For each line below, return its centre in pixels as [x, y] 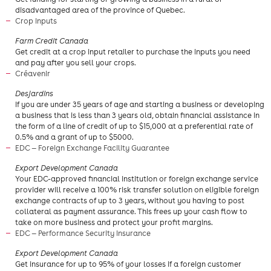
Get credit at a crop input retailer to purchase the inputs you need [133, 52]
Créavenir [34, 73]
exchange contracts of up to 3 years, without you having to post [130, 201]
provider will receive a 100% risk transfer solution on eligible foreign [137, 190]
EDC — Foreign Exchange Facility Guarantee [93, 148]
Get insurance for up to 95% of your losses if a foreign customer [128, 264]
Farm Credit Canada [52, 41]
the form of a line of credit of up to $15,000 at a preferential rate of [134, 126]
